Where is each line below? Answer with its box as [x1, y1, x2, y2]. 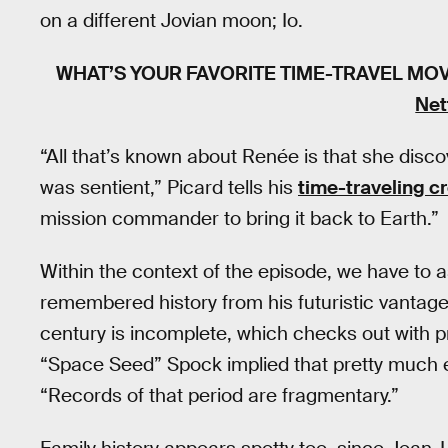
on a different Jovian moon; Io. [40, 8, 303, 34]
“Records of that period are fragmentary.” [40, 382, 399, 408]
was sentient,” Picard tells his [40, 175, 298, 201]
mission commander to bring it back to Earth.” [40, 206, 439, 232]
